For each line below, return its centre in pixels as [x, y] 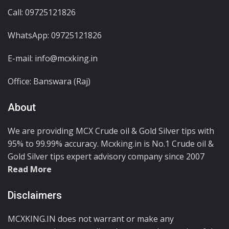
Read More [30, 169]
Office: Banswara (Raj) [49, 81]
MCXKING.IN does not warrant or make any [91, 219]
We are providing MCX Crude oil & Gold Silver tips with [111, 131]
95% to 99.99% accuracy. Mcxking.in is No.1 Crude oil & [111, 143]
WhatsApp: [29, 35]
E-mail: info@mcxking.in [53, 58]
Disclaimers [35, 195]
